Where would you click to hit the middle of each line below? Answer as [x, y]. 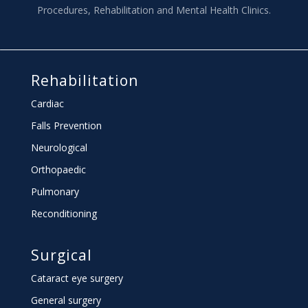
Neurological [59, 147]
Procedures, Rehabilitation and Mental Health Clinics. [154, 10]
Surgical [61, 255]
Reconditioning [64, 213]
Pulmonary [55, 191]
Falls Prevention [66, 125]
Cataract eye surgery [77, 278]
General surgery [66, 300]
